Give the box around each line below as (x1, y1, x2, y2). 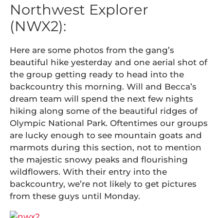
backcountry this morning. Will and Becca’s (10, 81, 197, 91)
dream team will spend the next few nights (10, 93, 193, 104)
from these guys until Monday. (10, 191, 140, 201)
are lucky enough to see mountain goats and (10, 130, 202, 140)
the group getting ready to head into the (10, 69, 184, 79)
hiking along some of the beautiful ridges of (10, 106, 198, 116)
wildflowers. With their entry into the (10, 166, 167, 177)
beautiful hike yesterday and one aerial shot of (10, 57, 207, 67)
